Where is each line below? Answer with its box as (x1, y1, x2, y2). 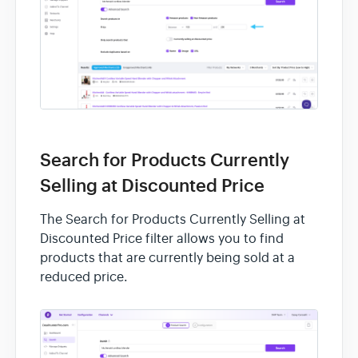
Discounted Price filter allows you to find (40, 230, 284, 247)
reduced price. (40, 268, 128, 285)
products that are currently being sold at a (40, 249, 295, 266)
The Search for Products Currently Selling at (40, 211, 305, 228)
